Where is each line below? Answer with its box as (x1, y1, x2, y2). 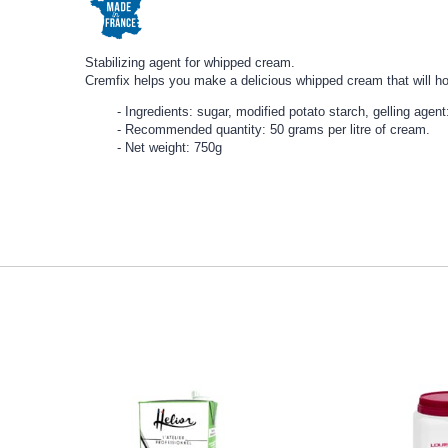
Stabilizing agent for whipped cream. (85, 54, 296, 70)
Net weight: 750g (125, 139, 223, 155)
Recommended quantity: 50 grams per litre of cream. (125, 121, 431, 137)
